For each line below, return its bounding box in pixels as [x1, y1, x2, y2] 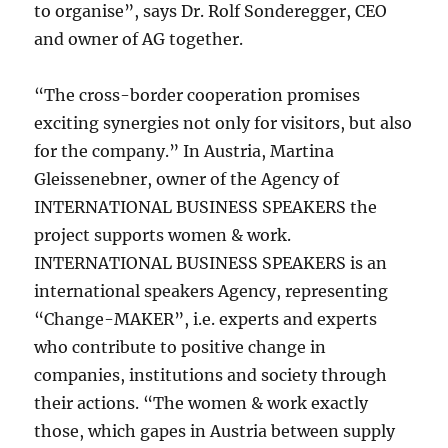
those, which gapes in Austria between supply [34, 421, 396, 441]
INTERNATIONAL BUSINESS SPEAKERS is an [34, 253, 388, 273]
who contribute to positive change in [34, 337, 327, 357]
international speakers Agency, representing [34, 281, 389, 301]
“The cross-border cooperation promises [34, 85, 361, 105]
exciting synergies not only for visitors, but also [34, 113, 413, 133]
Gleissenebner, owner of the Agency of [34, 169, 340, 189]
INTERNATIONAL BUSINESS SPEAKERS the [34, 197, 378, 217]
